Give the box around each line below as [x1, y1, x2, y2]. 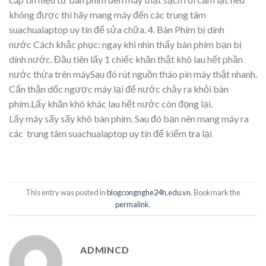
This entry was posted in [26, 188, 107, 198]
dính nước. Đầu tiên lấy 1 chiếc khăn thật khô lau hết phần [9, 53, 243, 65]
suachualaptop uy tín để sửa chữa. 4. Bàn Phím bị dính [9, 24, 224, 36]
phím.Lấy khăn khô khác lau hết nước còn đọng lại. [9, 98, 213, 110]
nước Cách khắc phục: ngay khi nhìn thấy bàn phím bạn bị [9, 39, 242, 50]
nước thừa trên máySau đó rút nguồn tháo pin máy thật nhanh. [9, 68, 257, 80]
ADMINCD [80, 244, 129, 256]
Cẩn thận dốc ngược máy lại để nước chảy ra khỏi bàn [9, 83, 229, 95]
